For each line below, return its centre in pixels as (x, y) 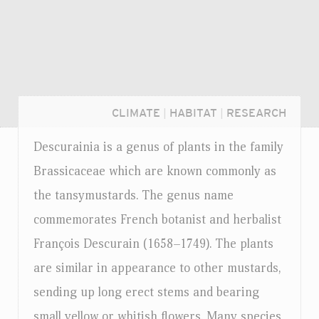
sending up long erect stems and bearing (146, 292)
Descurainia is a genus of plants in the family (158, 147)
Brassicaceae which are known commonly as (155, 171)
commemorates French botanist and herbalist (157, 220)
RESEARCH (256, 113)
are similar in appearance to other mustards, (157, 268)
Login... (57, 300)
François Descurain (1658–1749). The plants (153, 244)
